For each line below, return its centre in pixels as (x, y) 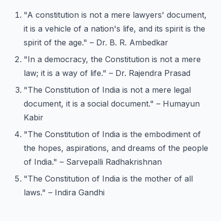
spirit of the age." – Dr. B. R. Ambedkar (96, 42)
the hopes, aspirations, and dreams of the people (116, 148)
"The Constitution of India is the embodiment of (112, 134)
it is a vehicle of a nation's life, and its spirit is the (114, 29)
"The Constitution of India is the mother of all (108, 179)
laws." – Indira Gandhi (64, 192)
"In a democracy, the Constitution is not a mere (112, 59)
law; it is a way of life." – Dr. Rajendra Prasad (107, 73)
